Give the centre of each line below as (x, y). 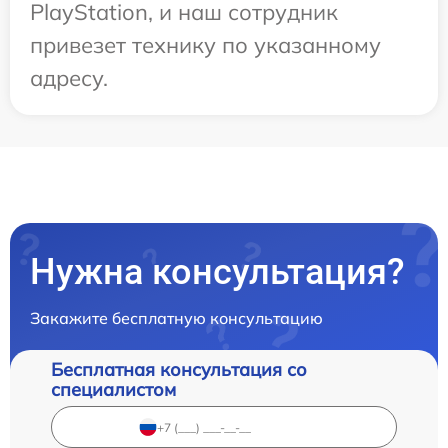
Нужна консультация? (217, 272)
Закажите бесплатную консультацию (176, 318)
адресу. (69, 78)
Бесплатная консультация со (179, 370)
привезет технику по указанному (205, 45)
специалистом (113, 390)
